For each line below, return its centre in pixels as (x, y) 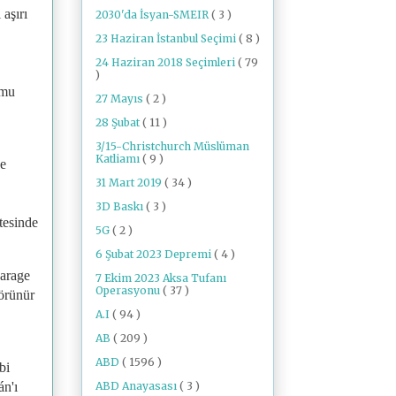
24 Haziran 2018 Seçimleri (167, 62)
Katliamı (119, 158)
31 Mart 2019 (130, 182)
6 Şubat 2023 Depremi (155, 254)
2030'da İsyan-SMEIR (153, 14)
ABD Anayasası (137, 385)
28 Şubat (119, 122)
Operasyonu (129, 290)
